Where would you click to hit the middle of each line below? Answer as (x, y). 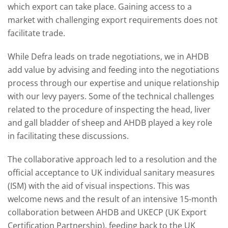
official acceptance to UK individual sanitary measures (111, 173)
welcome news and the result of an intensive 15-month (112, 199)
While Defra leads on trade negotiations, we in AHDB (108, 56)
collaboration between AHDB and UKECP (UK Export (107, 212)
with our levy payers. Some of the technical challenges (111, 96)
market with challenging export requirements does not (113, 20)
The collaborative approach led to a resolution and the (112, 159)
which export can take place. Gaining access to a (100, 7)
